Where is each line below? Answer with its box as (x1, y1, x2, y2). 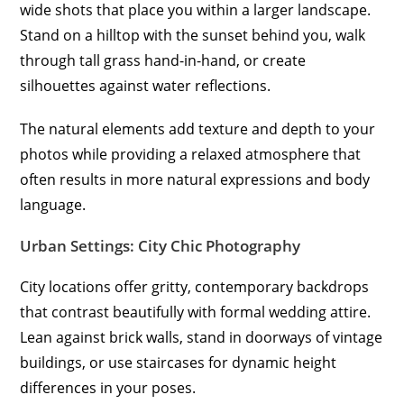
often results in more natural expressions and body (20, 170, 371, 190)
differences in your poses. (20, 378, 197, 399)
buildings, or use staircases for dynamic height (20, 353, 337, 373)
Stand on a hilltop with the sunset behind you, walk (20, 25, 366, 46)
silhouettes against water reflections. (20, 76, 271, 96)
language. (20, 195, 87, 216)
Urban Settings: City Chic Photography (20, 235, 301, 257)
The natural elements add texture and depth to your (20, 119, 376, 140)
